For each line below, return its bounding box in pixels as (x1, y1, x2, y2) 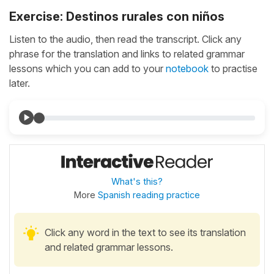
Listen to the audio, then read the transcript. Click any (9, 32, 242, 45)
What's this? (111, 176, 163, 187)
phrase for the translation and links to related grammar (9, 47, 245, 60)
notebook (166, 62, 209, 75)
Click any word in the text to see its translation (45, 226, 246, 239)
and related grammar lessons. (45, 240, 173, 253)
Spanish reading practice (98, 189, 200, 200)
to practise (209, 62, 257, 75)
